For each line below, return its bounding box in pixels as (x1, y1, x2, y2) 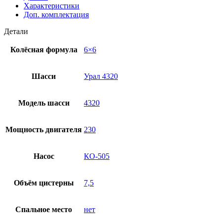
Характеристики (24, 1, 79, 10)
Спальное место (15, 205, 72, 214)
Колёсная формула (10, 45, 77, 54)
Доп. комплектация (24, 10, 89, 19)
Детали (4, 27, 28, 36)
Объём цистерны (13, 178, 74, 187)
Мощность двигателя (5, 125, 82, 134)
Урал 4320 (84, 72, 118, 80)
